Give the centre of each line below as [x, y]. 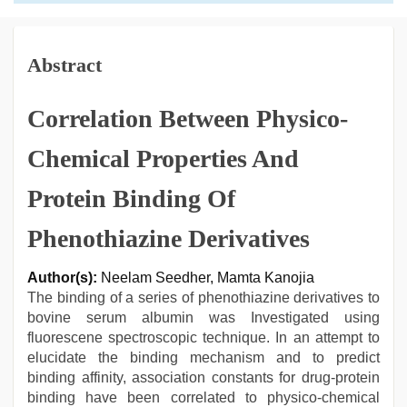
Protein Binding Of [131, 199]
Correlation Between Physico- [188, 119]
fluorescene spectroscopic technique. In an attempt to [203, 338]
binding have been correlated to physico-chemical [203, 397]
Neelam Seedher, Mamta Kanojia [206, 278]
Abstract [65, 65]
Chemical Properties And [163, 159]
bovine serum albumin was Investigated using [203, 318]
